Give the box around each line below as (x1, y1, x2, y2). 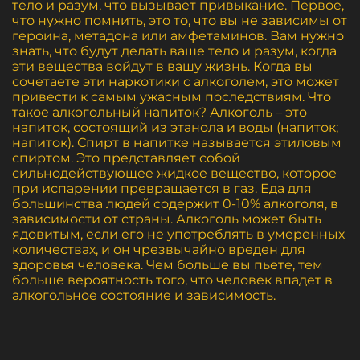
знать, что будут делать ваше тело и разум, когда (12, 43, 337, 59)
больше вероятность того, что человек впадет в (12, 272, 333, 288)
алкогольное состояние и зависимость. (12, 288, 276, 303)
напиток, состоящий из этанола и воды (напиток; (12, 120, 338, 135)
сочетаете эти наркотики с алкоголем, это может (12, 74, 339, 89)
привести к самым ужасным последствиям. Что (12, 89, 331, 104)
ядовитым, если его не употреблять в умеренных (12, 227, 345, 242)
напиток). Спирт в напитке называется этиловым (12, 135, 342, 150)
